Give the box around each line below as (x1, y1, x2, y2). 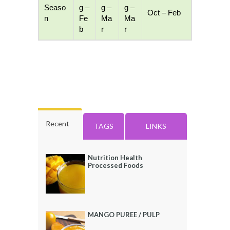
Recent (46, 119, 69, 128)
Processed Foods (88, 161, 144, 170)
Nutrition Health (88, 154, 143, 162)
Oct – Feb (147, 8, 181, 17)
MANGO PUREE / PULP (88, 210, 160, 219)
